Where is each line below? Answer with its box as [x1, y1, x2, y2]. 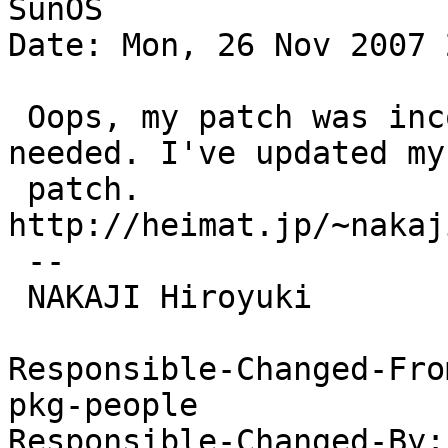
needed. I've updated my [8, 135, 445, 172]
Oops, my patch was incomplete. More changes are [8, 99, 27, 136]
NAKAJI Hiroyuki [8, 279, 27, 316]
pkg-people [8, 387, 198, 424]
